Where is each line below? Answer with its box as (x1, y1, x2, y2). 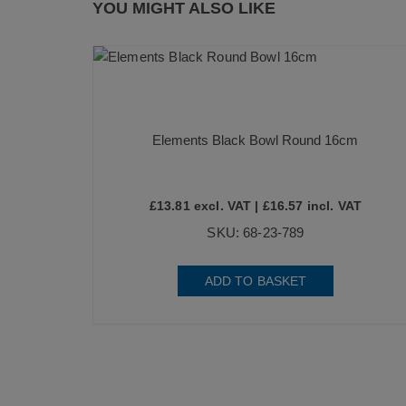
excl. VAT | (189, 198, 263, 213)
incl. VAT (303, 198, 362, 213)
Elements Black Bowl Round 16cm (152, 131, 359, 148)
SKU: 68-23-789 (207, 224, 304, 240)
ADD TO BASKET (204, 273, 307, 288)
